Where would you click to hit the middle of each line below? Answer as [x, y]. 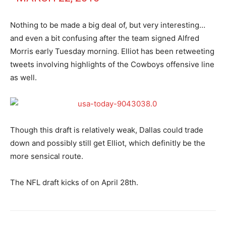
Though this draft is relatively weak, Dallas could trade [107, 130]
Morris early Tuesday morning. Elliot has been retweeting [112, 51]
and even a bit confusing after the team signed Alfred [105, 38]
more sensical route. [47, 156]
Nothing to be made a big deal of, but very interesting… [108, 25]
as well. [23, 77]
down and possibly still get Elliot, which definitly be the [108, 143]
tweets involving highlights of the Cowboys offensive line [112, 64]
